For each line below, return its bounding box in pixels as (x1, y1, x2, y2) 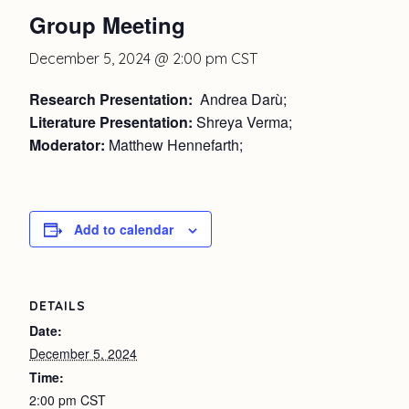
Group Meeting (29, 8, 185, 40)
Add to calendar (74, 219, 173, 238)
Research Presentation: (29, 88, 193, 110)
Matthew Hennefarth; (105, 133, 243, 155)
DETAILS (29, 297, 86, 314)
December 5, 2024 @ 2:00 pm (29, 48, 227, 68)
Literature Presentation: (29, 110, 193, 132)
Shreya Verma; (193, 110, 292, 132)
